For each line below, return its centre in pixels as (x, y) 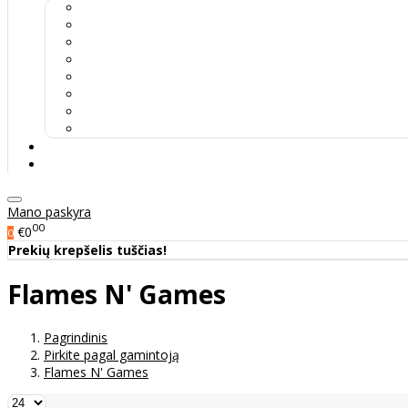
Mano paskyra (49, 212)
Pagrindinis (76, 338)
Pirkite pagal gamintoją (112, 355)
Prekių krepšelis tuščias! (87, 250)
